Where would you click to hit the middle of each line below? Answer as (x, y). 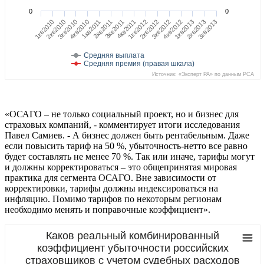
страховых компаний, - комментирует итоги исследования (122, 125)
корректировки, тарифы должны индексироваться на (111, 189)
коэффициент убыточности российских (133, 248)
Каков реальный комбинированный (133, 236)
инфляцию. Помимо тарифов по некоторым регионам (113, 199)
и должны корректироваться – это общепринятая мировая (121, 167)
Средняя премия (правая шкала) (139, 64)
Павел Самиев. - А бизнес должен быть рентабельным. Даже (127, 136)
